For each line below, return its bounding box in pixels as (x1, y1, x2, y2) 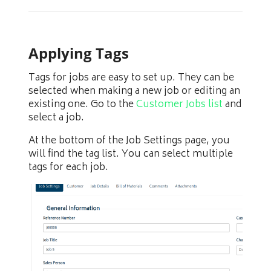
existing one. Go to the (28, 96, 136, 113)
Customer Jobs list (136, 96, 223, 113)
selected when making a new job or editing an (28, 82, 240, 100)
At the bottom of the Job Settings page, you (28, 132, 230, 149)
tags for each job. (28, 158, 108, 176)
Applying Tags (28, 43, 129, 63)
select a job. (28, 109, 84, 126)
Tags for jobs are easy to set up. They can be (28, 69, 234, 87)
